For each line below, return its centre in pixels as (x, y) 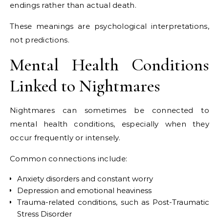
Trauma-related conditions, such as (85, 202)
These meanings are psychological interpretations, (109, 26)
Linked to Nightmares (85, 86)
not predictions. (40, 40)
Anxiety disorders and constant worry (85, 179)
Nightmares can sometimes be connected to (109, 110)
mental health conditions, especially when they (109, 124)
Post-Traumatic (181, 202)
